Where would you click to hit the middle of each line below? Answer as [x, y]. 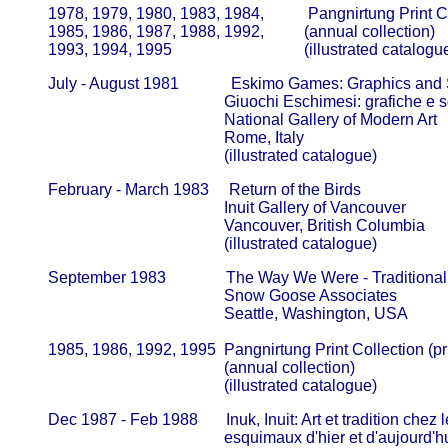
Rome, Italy [162, 137]
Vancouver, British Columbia [222, 225]
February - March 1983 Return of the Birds [190, 189]
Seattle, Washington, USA [214, 313]
